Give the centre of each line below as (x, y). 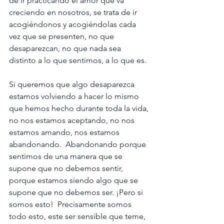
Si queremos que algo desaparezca (73, 84)
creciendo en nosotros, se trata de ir (74, 12)
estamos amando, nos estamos (65, 132)
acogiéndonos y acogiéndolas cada (73, 24)
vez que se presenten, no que (62, 36)
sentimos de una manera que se (67, 156)
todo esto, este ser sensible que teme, (78, 216)
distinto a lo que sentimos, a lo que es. (78, 60)
